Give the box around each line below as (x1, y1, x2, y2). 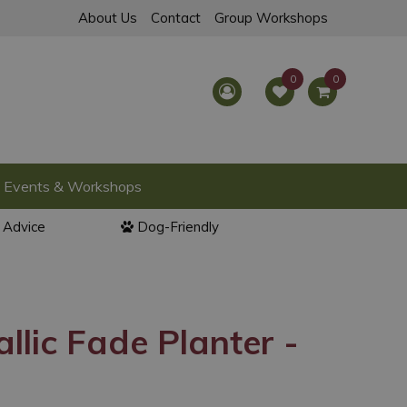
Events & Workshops (4, 177, 142, 195)
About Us (78, 9, 137, 26)
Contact (151, 9, 201, 26)
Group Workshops (214, 9, 328, 26)
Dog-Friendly (137, 218, 219, 235)
